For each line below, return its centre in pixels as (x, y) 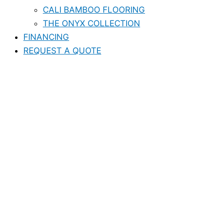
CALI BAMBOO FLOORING (94, 10)
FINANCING (46, 37)
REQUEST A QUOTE (62, 51)
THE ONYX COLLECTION (91, 23)
